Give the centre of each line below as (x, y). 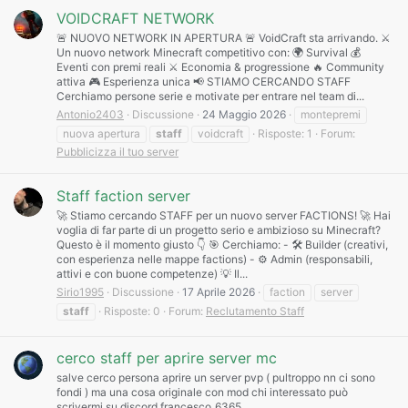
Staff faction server (123, 195)
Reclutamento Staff (255, 311)
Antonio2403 (90, 115)
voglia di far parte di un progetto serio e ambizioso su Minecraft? (219, 229)
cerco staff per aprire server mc (167, 358)
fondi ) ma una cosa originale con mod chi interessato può (202, 393)
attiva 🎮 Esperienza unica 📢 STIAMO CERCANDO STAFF (204, 82)
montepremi (331, 115)
